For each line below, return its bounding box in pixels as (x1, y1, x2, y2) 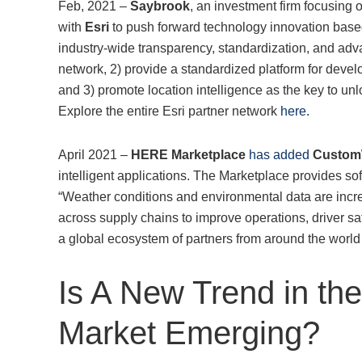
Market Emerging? (58, 315, 320, 351)
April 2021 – (58, 148, 131, 162)
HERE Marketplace (131, 148, 246, 162)
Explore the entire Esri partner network (58, 104, 280, 119)
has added (249, 148, 309, 162)
